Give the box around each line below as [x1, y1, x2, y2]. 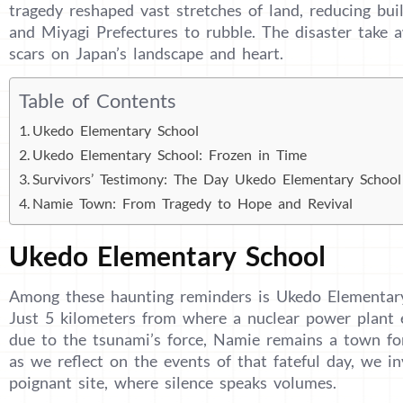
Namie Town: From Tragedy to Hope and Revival [32, 193, 354, 211]
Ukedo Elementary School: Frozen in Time [32, 145, 308, 163]
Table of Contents [19, 88, 176, 112]
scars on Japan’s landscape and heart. [9, 42, 283, 63]
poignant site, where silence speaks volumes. [9, 372, 336, 392]
